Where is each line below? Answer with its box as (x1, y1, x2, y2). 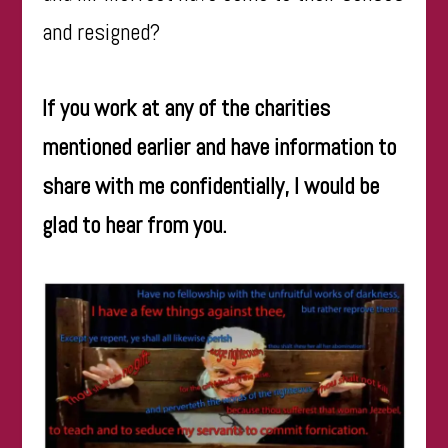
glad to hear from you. (42, 210, 228, 241)
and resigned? (42, 17, 161, 48)
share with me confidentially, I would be (42, 171, 380, 202)
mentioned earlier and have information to (42, 132, 397, 163)
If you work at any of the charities (42, 93, 331, 124)
